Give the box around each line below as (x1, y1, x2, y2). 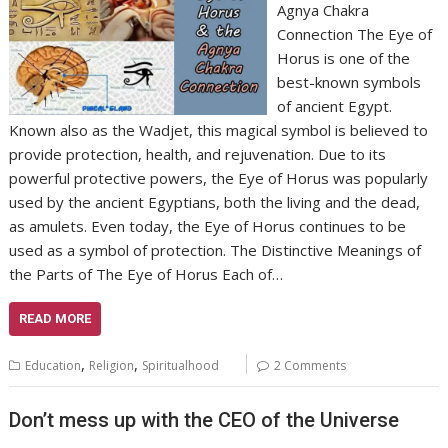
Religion (89, 356, 135, 374)
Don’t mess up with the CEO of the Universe (9, 408, 400, 433)
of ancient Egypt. (276, 95, 392, 116)
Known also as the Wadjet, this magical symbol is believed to (9, 119, 429, 140)
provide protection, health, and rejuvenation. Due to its (9, 143, 387, 164)
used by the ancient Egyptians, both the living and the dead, (9, 191, 421, 212)
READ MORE (19, 310, 92, 326)
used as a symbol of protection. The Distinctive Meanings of (9, 239, 422, 260)
